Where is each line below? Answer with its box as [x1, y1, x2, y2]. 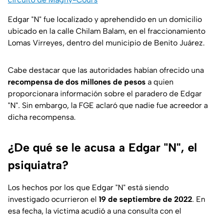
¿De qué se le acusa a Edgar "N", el [8, 140, 197, 155]
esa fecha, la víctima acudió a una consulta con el [8, 206, 181, 216]
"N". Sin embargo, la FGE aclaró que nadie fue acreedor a [8, 101, 208, 110]
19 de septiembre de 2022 [99, 195, 192, 204]
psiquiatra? [8, 158, 68, 173]
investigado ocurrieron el [8, 195, 99, 204]
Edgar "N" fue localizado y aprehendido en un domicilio [8, 15, 202, 24]
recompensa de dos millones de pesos [8, 77, 146, 87]
